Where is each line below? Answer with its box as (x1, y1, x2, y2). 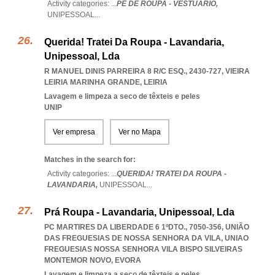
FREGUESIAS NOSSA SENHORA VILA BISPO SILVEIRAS (44, 245, 242, 254)
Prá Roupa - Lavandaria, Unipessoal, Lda (44, 207, 234, 217)
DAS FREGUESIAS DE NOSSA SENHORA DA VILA (44, 234, 221, 242)
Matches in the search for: (44, 155, 136, 164)
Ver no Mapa (118, 128, 161, 136)
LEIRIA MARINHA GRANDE (44, 78, 140, 87)
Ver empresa (53, 128, 95, 136)
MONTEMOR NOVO (44, 256, 111, 265)
